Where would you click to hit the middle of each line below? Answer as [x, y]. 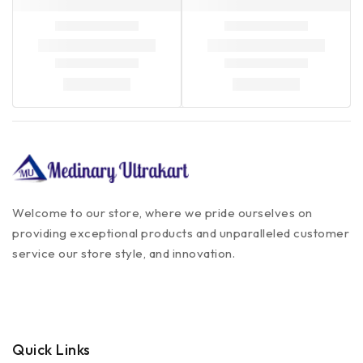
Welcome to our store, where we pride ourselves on [162, 213]
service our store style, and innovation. [124, 253]
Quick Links [51, 350]
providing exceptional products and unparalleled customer [181, 233]
